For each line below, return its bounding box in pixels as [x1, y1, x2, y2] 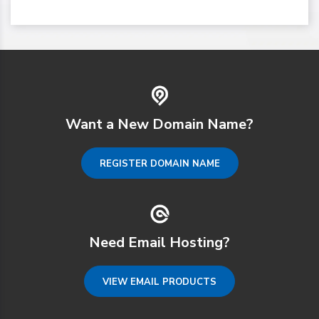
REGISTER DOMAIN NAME [99, 157, 220, 170]
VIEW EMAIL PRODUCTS [103, 275, 216, 288]
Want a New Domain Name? [66, 114, 253, 134]
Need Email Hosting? [89, 232, 230, 252]
